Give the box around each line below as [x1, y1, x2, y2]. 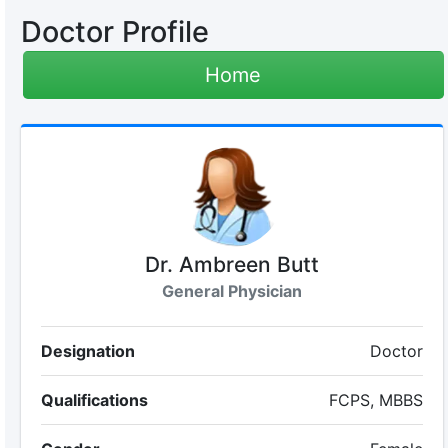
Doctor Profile [20, 14, 209, 49]
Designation [40, 341, 135, 361]
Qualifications [40, 390, 148, 410]
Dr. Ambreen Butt [144, 252, 319, 277]
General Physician [161, 281, 302, 301]
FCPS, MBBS [329, 390, 424, 410]
